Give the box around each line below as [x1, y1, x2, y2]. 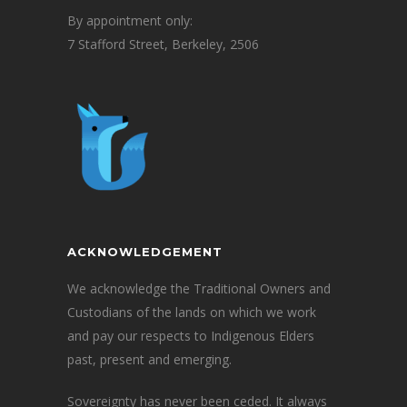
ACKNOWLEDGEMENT [67, 243, 223, 259]
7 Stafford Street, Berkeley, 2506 [67, 35, 259, 53]
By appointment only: [67, 11, 193, 29]
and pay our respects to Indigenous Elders [67, 326, 314, 344]
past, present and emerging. [67, 350, 232, 368]
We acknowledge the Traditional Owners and [67, 279, 331, 297]
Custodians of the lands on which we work [67, 303, 316, 321]
